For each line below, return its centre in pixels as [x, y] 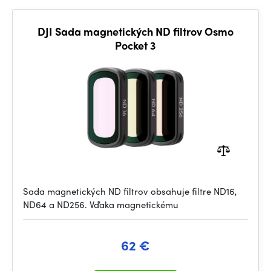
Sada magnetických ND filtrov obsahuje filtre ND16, [130, 191]
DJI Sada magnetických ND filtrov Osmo [135, 31]
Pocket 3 [135, 45]
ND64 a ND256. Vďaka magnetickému [101, 204]
